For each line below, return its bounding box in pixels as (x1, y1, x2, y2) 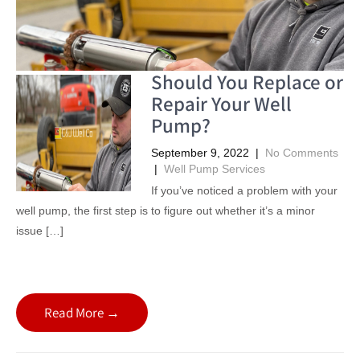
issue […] (16, 223, 63, 237)
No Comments (264, 145, 338, 159)
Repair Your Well (150, 89, 292, 117)
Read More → (44, 303, 120, 321)
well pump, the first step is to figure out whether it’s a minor (16, 203, 315, 217)
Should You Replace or (150, 67, 343, 95)
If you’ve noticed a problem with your (150, 183, 337, 197)
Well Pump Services (163, 162, 265, 175)
